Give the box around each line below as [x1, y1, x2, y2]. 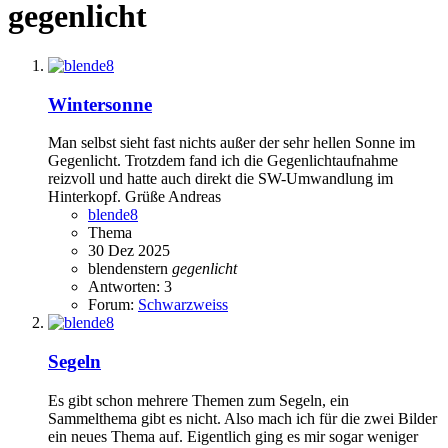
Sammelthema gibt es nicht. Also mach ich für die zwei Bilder [48, 409, 437, 427]
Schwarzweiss [138, 296, 228, 314]
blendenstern [88, 260, 172, 278]
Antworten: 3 [88, 278, 172, 296]
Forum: [88, 296, 138, 314]
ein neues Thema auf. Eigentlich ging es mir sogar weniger [48, 427, 418, 445]
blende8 [88, 206, 138, 224]
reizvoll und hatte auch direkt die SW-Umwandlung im [48, 170, 393, 188]
